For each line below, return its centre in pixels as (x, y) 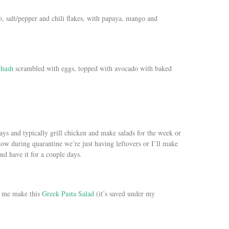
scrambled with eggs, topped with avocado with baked (93, 68)
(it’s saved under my (125, 193)
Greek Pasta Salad (69, 193)
